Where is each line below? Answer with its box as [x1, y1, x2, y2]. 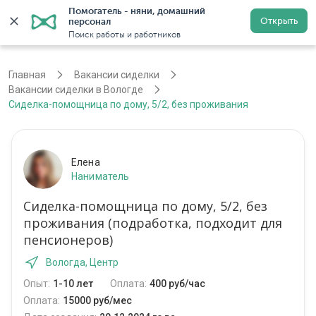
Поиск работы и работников [68, 30, 181, 39]
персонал [68, 16, 111, 27]
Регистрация [211, 16, 272, 28]
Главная [8, 69, 46, 81]
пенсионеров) [23, 231, 113, 249]
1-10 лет [53, 278, 93, 290]
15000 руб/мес [63, 295, 132, 307]
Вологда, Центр [46, 257, 119, 269]
